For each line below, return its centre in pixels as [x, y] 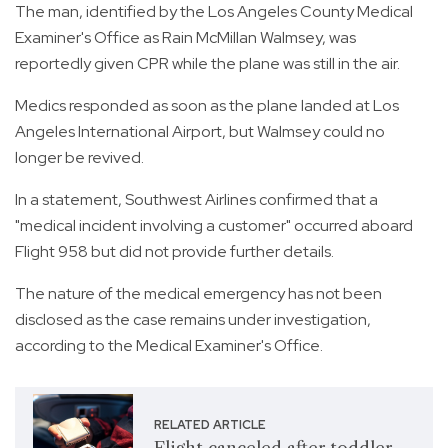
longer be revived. [81, 158]
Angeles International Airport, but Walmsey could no [200, 132]
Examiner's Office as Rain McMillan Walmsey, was [185, 38]
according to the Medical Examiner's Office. [169, 346]
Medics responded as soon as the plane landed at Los [207, 106]
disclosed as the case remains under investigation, [193, 320]
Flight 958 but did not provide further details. [174, 252]
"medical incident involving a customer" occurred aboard [214, 226]
